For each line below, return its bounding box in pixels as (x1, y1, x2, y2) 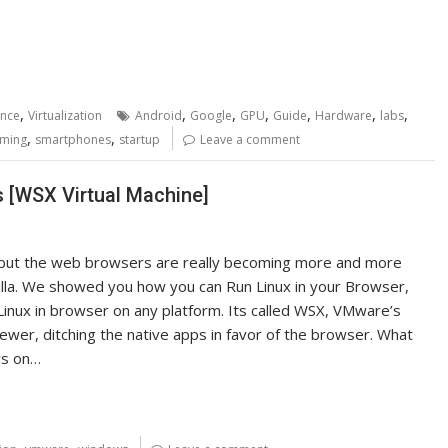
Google (190, 107, 232, 124)
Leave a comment (200, 131, 300, 148)
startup (119, 131, 160, 148)
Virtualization (28, 107, 102, 124)
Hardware (315, 107, 372, 124)
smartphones (35, 131, 111, 148)
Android (135, 107, 182, 124)
